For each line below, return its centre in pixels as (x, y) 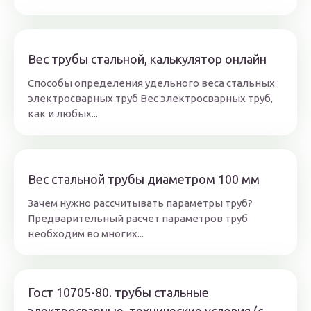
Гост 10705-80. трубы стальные (118, 293)
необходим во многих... (86, 234)
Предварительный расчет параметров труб (138, 219)
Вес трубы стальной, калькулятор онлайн (147, 59)
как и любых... (63, 114)
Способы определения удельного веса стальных (151, 83)
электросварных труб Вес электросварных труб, (150, 99)
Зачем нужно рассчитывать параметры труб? (140, 203)
